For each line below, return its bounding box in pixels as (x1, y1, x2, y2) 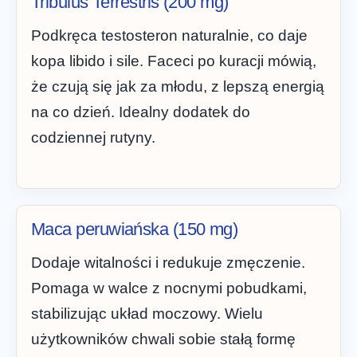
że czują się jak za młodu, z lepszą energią (31, 78, 324, 96)
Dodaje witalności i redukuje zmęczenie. (31, 253, 305, 271)
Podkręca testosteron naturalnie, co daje (31, 27, 308, 45)
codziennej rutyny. (31, 129, 155, 147)
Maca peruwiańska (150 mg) (31, 218, 238, 239)
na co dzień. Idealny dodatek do (31, 104, 250, 121)
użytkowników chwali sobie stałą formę (31, 330, 296, 347)
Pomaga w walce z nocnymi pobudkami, (31, 279, 307, 296)
